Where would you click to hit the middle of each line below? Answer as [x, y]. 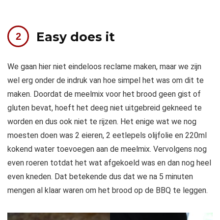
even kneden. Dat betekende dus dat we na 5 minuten [100, 177]
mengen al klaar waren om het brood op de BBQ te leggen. [108, 191]
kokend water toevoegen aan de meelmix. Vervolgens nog [107, 149]
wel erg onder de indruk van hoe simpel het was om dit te [106, 81]
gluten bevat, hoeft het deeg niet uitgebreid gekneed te [105, 108]
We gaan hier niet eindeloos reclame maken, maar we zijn [104, 67]
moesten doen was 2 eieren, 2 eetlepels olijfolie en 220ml [107, 136]
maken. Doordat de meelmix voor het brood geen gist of [104, 94]
